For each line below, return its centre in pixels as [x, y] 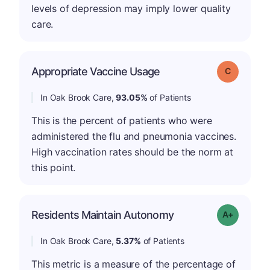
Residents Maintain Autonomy [102, 215]
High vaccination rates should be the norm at [132, 152]
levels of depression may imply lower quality [131, 8]
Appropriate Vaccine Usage [96, 71]
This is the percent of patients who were [122, 120]
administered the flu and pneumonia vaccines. [134, 136]
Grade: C [246, 70]
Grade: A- [250, 213]
